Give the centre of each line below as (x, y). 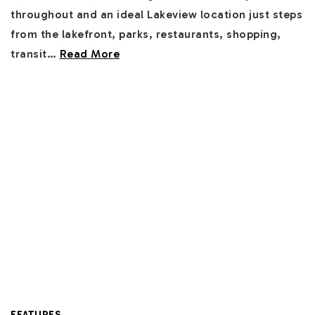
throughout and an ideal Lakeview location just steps (156, 14)
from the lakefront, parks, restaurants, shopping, (146, 34)
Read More (89, 54)
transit (29, 54)
